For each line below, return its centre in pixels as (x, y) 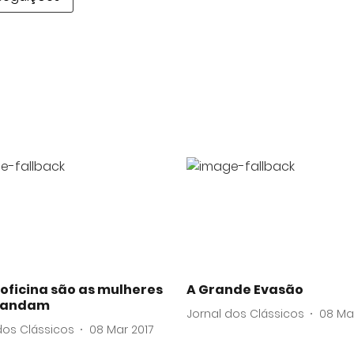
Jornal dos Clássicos (245, 313)
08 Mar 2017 (121, 329)
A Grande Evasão (245, 290)
